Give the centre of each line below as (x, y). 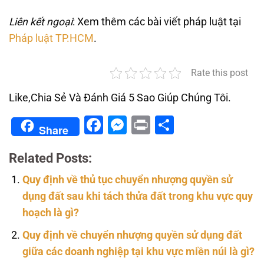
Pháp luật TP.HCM (51, 39)
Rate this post (220, 73)
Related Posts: (50, 158)
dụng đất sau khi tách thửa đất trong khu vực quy (137, 196)
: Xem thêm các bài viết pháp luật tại (157, 22)
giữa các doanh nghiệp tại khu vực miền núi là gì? (138, 252)
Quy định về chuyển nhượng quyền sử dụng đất (132, 235)
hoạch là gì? (50, 212)
